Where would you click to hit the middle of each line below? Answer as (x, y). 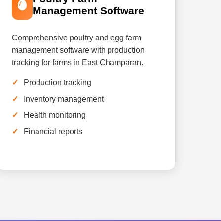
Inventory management (63, 99)
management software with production (78, 50)
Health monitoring (55, 115)
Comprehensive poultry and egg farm (76, 38)
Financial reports (53, 131)
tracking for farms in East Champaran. (77, 62)
